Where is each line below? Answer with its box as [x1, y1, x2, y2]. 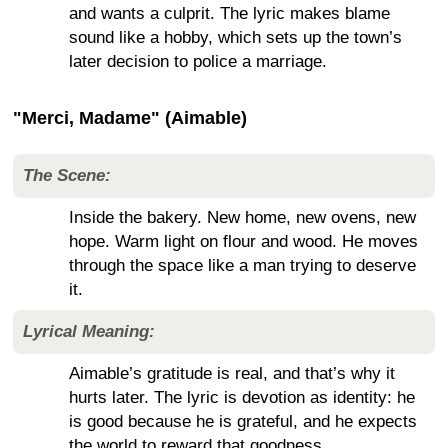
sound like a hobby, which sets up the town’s [69, 28, 402, 48]
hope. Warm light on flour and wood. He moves [69, 232, 418, 252]
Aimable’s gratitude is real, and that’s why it [69, 364, 395, 384]
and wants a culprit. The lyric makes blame [69, 4, 390, 24]
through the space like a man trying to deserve [69, 256, 416, 276]
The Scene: [23, 166, 111, 186]
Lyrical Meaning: [23, 322, 155, 342]
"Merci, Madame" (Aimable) [13, 108, 247, 129]
